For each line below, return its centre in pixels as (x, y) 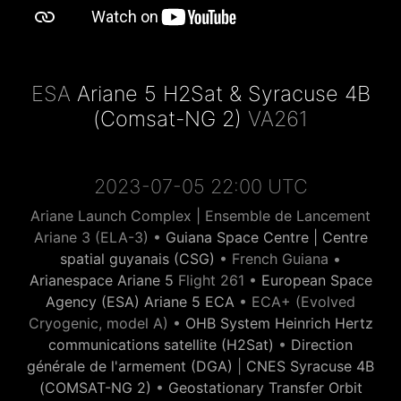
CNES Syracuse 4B (310, 366)
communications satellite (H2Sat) (161, 345)
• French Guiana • (278, 259)
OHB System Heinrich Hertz (279, 323)
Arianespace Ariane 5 (101, 280)
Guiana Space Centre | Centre (266, 237)
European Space (316, 280)
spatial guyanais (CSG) (137, 259)
